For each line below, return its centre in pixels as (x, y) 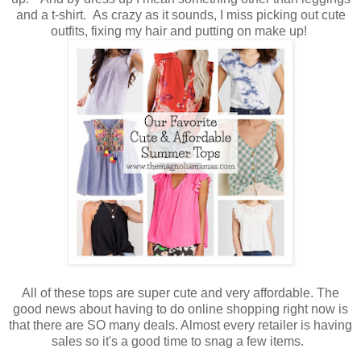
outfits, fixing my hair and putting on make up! (180, 31)
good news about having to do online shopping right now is (180, 309)
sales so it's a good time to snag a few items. (180, 342)
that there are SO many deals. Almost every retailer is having (180, 326)
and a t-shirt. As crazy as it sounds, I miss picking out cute (180, 15)
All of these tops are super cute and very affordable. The (180, 293)
